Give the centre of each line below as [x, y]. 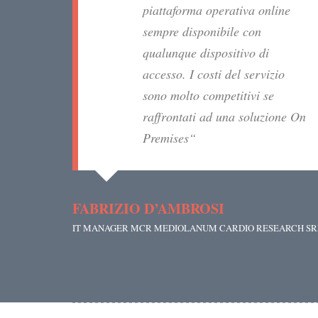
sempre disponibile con [202, 32]
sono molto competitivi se [208, 95]
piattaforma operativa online [216, 10]
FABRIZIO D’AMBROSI [148, 209]
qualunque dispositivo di [206, 53]
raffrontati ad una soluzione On [224, 117]
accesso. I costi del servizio [214, 74]
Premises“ [169, 138]
